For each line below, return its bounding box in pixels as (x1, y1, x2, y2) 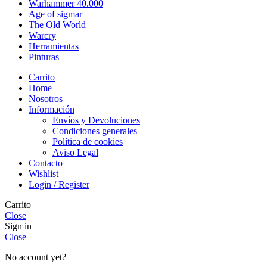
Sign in (5, 221, 32, 231)
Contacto (29, 157, 63, 168)
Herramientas (29, 41, 79, 51)
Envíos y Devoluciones (52, 114, 140, 125)
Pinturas (29, 51, 59, 62)
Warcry (29, 30, 56, 41)
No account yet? (5, 252, 66, 262)
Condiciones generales (52, 125, 137, 136)
